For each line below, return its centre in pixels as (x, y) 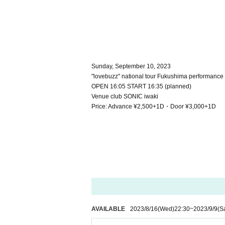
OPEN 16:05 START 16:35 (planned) (141, 86)
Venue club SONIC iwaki (125, 96)
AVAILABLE (108, 209)
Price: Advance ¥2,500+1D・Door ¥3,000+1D (154, 106)
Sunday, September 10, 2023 (131, 66)
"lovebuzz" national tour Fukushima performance (157, 76)
